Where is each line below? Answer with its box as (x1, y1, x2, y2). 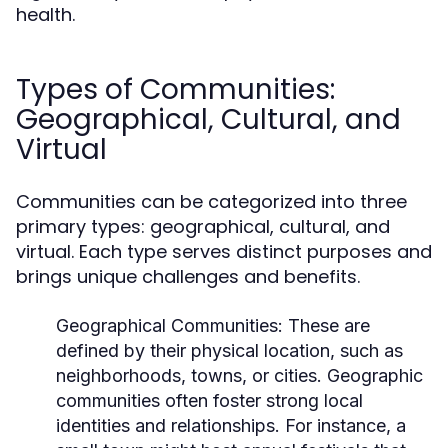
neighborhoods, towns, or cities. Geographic (56, 365, 423, 386)
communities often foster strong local (56, 390, 363, 411)
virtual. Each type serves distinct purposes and (16, 239, 432, 264)
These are (283, 315, 370, 336)
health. (16, 2, 75, 27)
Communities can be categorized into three (16, 189, 407, 214)
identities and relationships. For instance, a (56, 415, 406, 436)
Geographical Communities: (56, 315, 283, 336)
